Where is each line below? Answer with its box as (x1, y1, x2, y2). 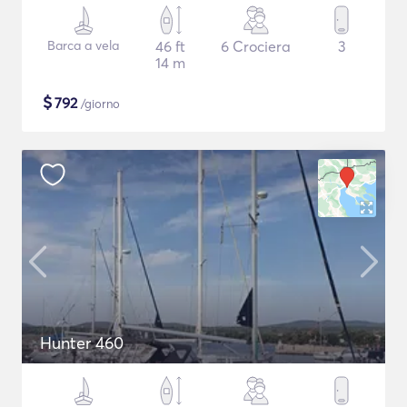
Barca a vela (47, 37, 119, 54)
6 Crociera (221, 37, 291, 55)
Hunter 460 (40, 333, 124, 353)
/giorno (77, 96, 120, 111)
